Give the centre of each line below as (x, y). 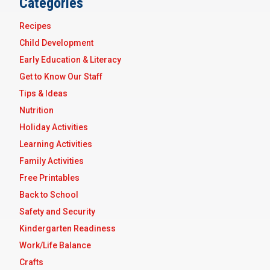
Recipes (35, 26)
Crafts (31, 262)
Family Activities (52, 161)
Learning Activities (56, 144)
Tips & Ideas (43, 94)
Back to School (49, 195)
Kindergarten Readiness (67, 229)
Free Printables (49, 178)
